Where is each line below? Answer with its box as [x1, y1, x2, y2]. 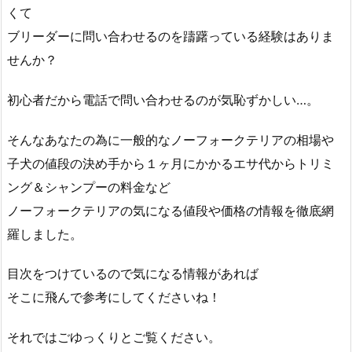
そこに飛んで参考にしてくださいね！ [7, 289, 221, 306]
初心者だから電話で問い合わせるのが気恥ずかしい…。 [7, 91, 319, 108]
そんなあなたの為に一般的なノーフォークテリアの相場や [7, 131, 334, 148]
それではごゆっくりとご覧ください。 [7, 329, 221, 346]
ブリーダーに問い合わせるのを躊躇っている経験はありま [7, 28, 334, 44]
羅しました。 [7, 225, 82, 242]
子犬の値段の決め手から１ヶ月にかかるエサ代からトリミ [7, 155, 334, 171]
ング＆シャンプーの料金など [7, 178, 170, 195]
